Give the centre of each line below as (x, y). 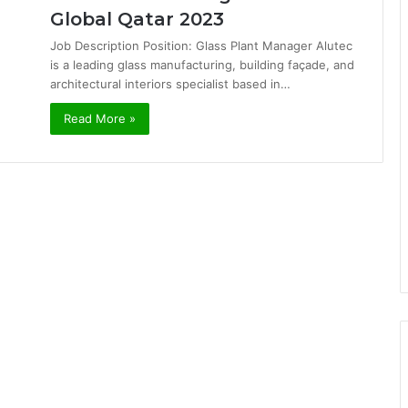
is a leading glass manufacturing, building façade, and (202, 65)
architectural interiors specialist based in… (170, 84)
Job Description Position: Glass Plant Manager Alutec (201, 46)
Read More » (100, 118)
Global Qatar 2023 (137, 19)
